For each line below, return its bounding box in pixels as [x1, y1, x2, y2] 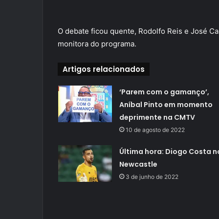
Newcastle [119, 159, 157, 170]
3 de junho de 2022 [125, 173, 178, 181]
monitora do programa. [58, 39, 136, 49]
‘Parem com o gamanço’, [119, 87, 209, 97]
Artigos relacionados [63, 64, 145, 75]
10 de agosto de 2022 [125, 126, 185, 134]
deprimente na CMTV [119, 112, 195, 123]
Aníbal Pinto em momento [119, 100, 213, 110]
